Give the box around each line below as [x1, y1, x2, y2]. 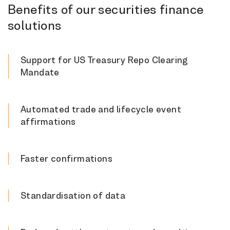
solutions [8, 17, 62, 33]
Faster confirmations [21, 152, 112, 164]
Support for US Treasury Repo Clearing [21, 54, 188, 65]
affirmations [21, 116, 76, 127]
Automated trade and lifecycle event [21, 103, 181, 114]
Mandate [21, 66, 60, 78]
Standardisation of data [21, 189, 126, 201]
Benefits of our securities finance [8, 1, 204, 17]
